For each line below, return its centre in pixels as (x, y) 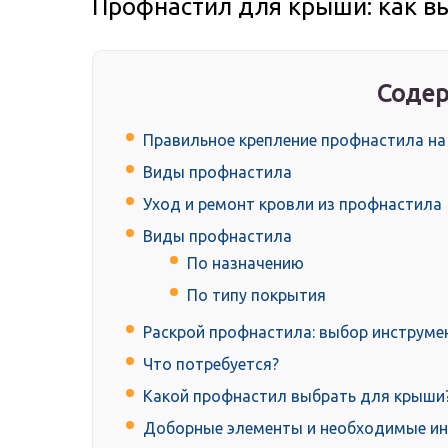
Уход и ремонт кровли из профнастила (292, 204)
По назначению (245, 263)
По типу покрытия (256, 295)
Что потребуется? (211, 364)
